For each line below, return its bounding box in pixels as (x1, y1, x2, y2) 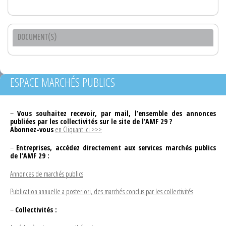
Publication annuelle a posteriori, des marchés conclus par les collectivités (10, 187, 193, 197)
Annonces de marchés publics (10, 168, 83, 179)
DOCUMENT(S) (18, 33, 57, 42)
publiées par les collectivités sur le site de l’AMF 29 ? (10, 116, 173, 126)
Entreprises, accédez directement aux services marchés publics (16, 142, 216, 152)
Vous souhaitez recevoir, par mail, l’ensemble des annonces (17, 108, 216, 118)
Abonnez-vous (10, 124, 53, 134)
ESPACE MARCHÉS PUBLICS (10, 73, 115, 90)
